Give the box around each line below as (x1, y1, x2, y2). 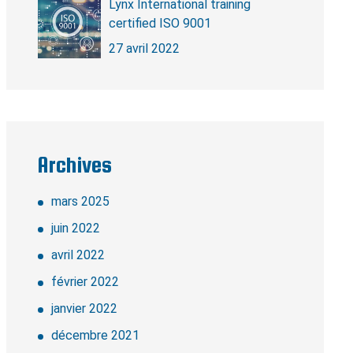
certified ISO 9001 (108, 16, 211, 31)
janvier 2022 (50, 301, 117, 316)
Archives (37, 152, 112, 177)
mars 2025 (50, 194, 110, 209)
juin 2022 (50, 221, 100, 236)
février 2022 (50, 274, 119, 289)
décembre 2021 (50, 328, 139, 343)
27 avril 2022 (108, 41, 180, 56)
